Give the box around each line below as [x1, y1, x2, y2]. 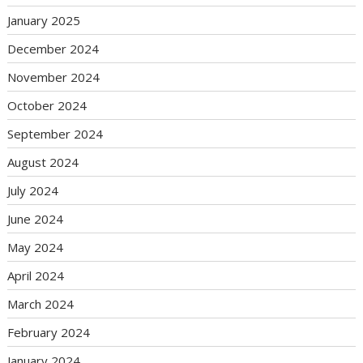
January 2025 [7, 12, 81, 29]
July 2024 [7, 182, 59, 199]
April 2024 [7, 267, 65, 284]
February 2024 [7, 324, 91, 341]
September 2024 [7, 126, 104, 143]
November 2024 [7, 69, 100, 86]
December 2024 [7, 41, 100, 58]
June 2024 [7, 211, 64, 228]
